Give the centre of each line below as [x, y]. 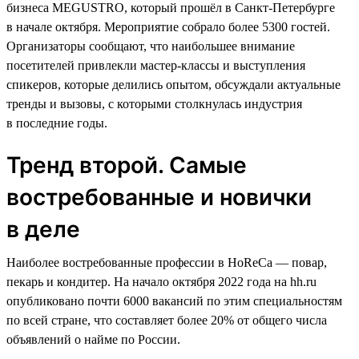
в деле [43, 229]
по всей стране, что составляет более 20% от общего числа [167, 320]
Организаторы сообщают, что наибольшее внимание [151, 46]
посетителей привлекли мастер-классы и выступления [156, 65]
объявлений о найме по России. [93, 339]
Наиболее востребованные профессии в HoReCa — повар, [167, 262]
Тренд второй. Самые [127, 165]
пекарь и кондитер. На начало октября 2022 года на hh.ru [161, 281]
